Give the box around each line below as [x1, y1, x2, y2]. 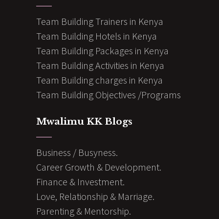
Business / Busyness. [36, 146, 118, 158]
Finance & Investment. [36, 175, 125, 188]
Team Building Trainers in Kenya [36, 15, 163, 27]
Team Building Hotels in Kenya [36, 29, 157, 42]
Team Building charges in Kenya [36, 73, 163, 86]
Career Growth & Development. [36, 160, 161, 173]
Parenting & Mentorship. [36, 204, 131, 217]
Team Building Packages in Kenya [36, 44, 169, 57]
